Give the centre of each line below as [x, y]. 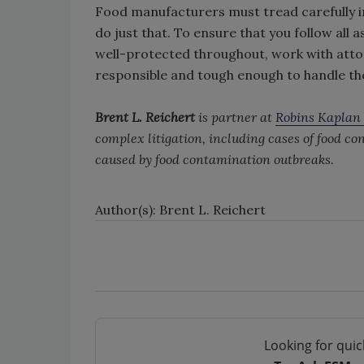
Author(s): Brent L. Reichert [180, 210]
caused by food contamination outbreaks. [214, 159]
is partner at [237, 117]
